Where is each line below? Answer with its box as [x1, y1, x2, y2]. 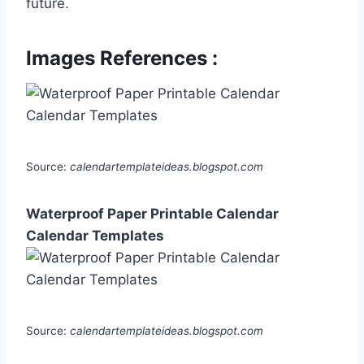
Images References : [26, 46, 218, 71]
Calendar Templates [26, 227, 164, 245]
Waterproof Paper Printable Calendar [26, 206, 279, 223]
